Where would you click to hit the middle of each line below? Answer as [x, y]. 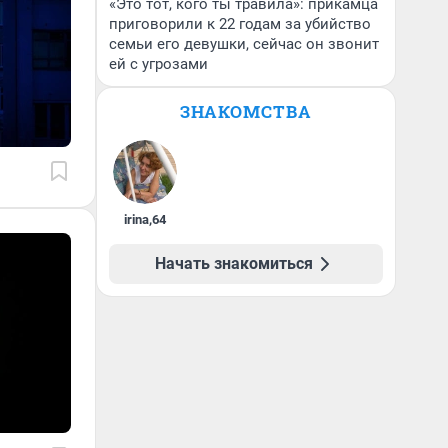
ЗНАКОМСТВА [246, 111]
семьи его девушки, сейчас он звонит [244, 44]
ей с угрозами [158, 64]
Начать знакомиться [234, 263]
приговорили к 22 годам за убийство [240, 24]
